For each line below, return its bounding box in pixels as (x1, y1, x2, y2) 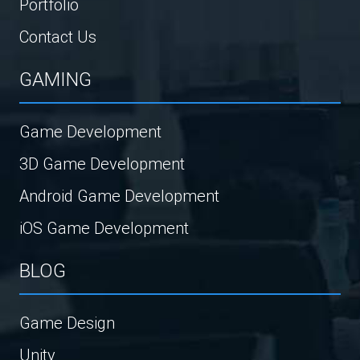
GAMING (19, 67, 92, 91)
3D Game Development (19, 153, 185, 174)
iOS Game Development (19, 217, 189, 238)
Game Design (19, 312, 115, 333)
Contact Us (19, 26, 96, 47)
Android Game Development (19, 185, 219, 206)
